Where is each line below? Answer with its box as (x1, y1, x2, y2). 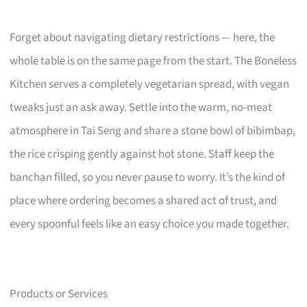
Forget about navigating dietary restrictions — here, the (10, 29, 275, 47)
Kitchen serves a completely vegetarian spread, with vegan (10, 76, 290, 93)
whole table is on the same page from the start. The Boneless (10, 53, 297, 70)
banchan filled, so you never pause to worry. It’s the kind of (10, 169, 286, 186)
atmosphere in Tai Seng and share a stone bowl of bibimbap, (10, 123, 296, 140)
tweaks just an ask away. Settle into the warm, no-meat (10, 99, 273, 116)
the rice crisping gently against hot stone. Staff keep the (10, 146, 275, 163)
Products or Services (10, 286, 108, 303)
